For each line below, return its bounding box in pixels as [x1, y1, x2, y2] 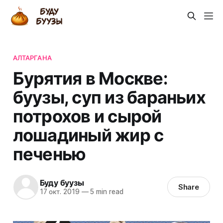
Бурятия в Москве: [12, 67, 168, 89]
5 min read [88, 188, 123, 196]
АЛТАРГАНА [12, 53, 52, 62]
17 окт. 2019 [39, 188, 80, 196]
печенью [12, 143, 86, 164]
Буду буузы [39, 178, 84, 188]
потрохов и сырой [12, 105, 162, 126]
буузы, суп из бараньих [12, 86, 206, 108]
